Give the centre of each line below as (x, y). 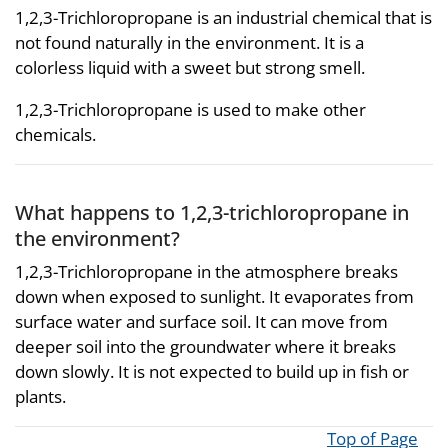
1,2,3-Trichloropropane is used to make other (190, 109)
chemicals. (55, 134)
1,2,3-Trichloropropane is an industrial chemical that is (223, 17)
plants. (40, 396)
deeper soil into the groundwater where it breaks (205, 346)
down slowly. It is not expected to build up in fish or (212, 371)
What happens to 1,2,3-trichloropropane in (212, 211)
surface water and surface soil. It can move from (201, 321)
